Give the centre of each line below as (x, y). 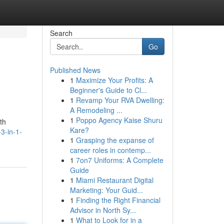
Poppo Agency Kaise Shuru (119, 120)
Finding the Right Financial (118, 200)
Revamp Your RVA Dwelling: (120, 100)
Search (61, 33)
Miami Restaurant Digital (114, 180)
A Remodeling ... (96, 110)
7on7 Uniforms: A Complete (119, 160)
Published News (75, 70)
